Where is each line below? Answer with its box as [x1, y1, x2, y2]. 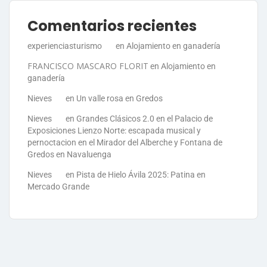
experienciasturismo [27, 41, 102, 51]
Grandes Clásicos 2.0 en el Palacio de [76, 113, 213, 123]
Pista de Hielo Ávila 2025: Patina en [76, 169, 206, 179]
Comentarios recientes [27, 15, 197, 36]
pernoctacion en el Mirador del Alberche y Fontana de [27, 137, 222, 147]
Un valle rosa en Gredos [76, 93, 163, 103]
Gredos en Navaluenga [27, 149, 111, 159]
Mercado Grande [27, 181, 89, 191]
